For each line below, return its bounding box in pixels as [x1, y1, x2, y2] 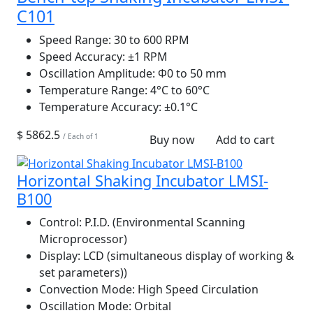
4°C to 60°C [147, 82, 210, 98]
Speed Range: [39, 31, 111, 48]
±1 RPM [125, 48, 168, 64]
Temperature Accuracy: [39, 99, 161, 115]
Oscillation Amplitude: [39, 65, 155, 81]
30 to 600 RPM [111, 31, 189, 48]
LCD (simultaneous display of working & [80, 248, 294, 264]
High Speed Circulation [135, 282, 259, 298]
